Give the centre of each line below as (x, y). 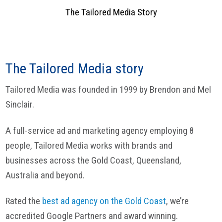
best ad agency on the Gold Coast (104, 201)
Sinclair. (20, 104)
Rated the (24, 201)
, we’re (178, 201)
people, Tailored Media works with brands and (89, 145)
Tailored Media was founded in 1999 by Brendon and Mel (109, 89)
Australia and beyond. (45, 175)
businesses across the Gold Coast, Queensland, (94, 160)
